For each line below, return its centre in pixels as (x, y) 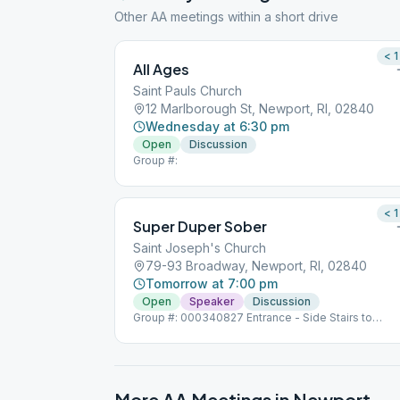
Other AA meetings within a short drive (226, 17)
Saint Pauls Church (187, 91)
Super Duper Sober (200, 226)
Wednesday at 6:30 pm (217, 126)
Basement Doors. (179, 332)
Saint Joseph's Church (200, 248)
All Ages (161, 69)
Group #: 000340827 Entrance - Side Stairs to (253, 317)
